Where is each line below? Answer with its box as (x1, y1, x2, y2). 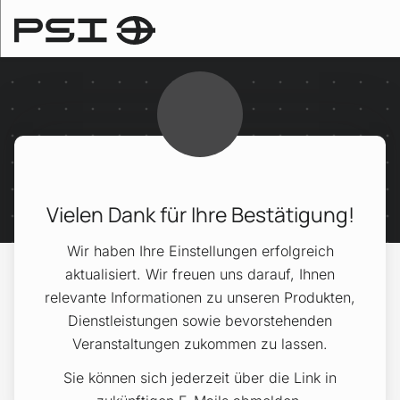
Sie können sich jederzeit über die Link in (63, 369, 337, 387)
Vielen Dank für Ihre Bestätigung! (46, 200, 354, 229)
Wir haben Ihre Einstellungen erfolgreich (66, 242, 334, 260)
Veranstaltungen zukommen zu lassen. (72, 335, 328, 353)
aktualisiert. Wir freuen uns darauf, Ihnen (65, 265, 335, 283)
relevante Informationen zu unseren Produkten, (45, 288, 355, 306)
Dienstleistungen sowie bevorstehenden (68, 312, 332, 329)
